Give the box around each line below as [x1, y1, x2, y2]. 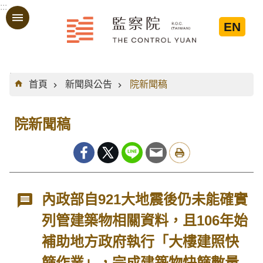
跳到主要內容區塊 [6, 9, 81, 19]
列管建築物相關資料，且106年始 [42, 213, 248, 228]
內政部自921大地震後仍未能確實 [42, 191, 248, 207]
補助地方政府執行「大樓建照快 [42, 234, 240, 249]
